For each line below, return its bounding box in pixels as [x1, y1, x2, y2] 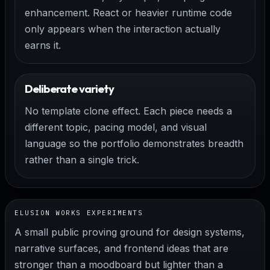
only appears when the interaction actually [25, 22, 221, 35]
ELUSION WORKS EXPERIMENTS [14, 209, 143, 218]
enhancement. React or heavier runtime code [25, 6, 233, 19]
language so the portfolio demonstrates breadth [25, 137, 244, 150]
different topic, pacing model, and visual [25, 121, 207, 134]
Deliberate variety [25, 81, 115, 96]
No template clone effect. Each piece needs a [25, 105, 233, 118]
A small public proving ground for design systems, [14, 225, 245, 238]
